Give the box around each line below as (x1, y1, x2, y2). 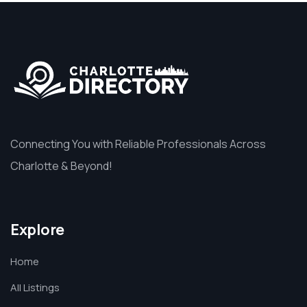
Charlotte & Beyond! (10, 158, 112, 174)
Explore (10, 219, 64, 241)
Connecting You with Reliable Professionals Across (10, 136, 266, 152)
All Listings (10, 280, 60, 295)
